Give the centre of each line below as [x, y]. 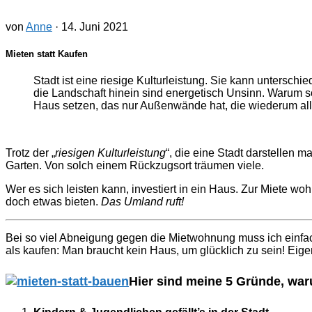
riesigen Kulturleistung [110, 153]
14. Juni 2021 [95, 26]
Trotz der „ [30, 153]
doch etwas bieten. [53, 202]
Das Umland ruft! [142, 202]
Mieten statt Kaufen [47, 54]
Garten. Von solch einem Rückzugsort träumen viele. [135, 166]
